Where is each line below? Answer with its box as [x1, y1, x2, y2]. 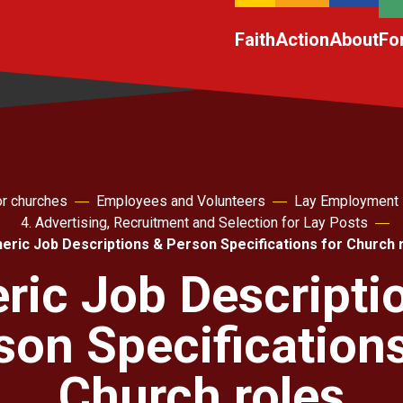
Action [275, 29, 329, 50]
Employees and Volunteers [95, 193, 265, 210]
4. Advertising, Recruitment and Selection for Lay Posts [21, 214, 368, 231]
